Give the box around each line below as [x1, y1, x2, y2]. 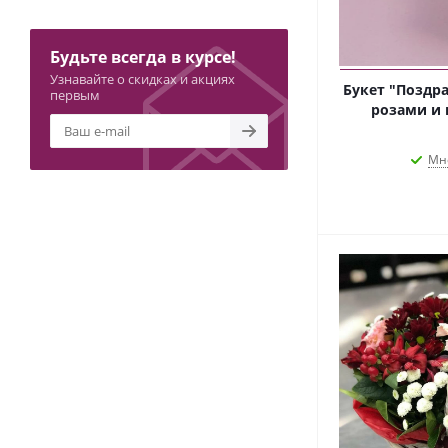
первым [50, 85, 100, 104]
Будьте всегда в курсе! [50, 45, 236, 68]
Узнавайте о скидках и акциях [50, 69, 235, 88]
